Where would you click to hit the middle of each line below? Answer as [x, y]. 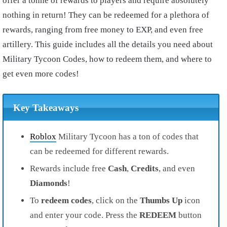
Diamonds [49, 183]
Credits [144, 168]
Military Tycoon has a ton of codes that [127, 136]
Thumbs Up [160, 200]
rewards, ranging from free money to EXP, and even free [103, 30]
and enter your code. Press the [85, 215]
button [189, 215]
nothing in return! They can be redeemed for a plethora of [106, 15]
